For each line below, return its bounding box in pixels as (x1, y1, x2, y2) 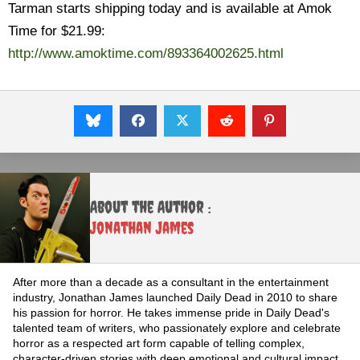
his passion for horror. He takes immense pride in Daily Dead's (13, 306, 329, 319)
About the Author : (90, 197, 211, 217)
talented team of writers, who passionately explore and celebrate (13, 321, 341, 334)
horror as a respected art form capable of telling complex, (13, 337, 305, 350)
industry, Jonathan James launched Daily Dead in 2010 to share (13, 291, 337, 304)
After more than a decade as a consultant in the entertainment (13, 276, 329, 288)
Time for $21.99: (8, 23, 105, 39)
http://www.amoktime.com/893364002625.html (8, 46, 284, 61)
